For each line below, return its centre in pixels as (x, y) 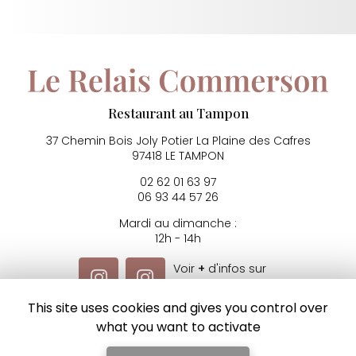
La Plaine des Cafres (253, 141)
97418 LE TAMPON (178, 156)
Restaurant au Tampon (178, 113)
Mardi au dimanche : (178, 224)
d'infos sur (235, 269)
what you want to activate (178, 327)
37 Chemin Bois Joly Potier (121, 141)
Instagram (225, 286)
